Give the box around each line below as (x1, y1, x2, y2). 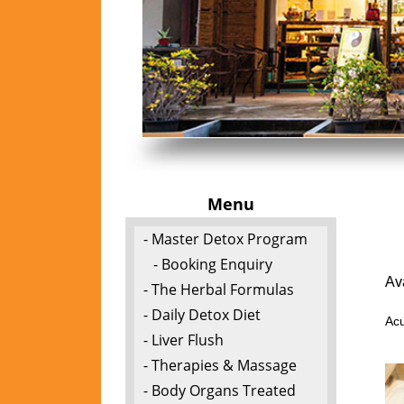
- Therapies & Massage (142, 354, 297, 375)
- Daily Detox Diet (142, 304, 261, 325)
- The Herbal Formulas (142, 279, 294, 299)
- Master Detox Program (142, 228, 308, 249)
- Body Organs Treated (142, 380, 296, 400)
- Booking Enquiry (152, 253, 272, 274)
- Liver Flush (142, 329, 224, 350)
